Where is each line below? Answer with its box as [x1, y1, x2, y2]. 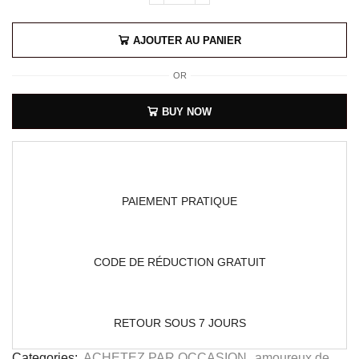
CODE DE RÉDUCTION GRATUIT [93, 256, 266, 269]
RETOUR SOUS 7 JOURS [113, 317, 246, 330]
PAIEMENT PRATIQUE [122, 195, 237, 208]
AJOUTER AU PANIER [132, 34, 241, 46]
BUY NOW [162, 105, 212, 118]
